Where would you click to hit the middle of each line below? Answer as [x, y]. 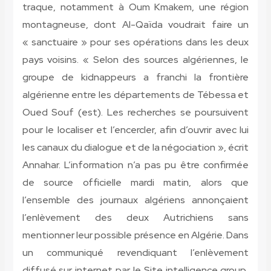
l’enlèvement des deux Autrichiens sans [135, 218]
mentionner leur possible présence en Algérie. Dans [135, 235]
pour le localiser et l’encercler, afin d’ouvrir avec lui [135, 130]
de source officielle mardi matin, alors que [135, 183]
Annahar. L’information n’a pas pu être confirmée [135, 165]
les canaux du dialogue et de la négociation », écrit [135, 148]
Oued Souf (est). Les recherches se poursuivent [135, 113]
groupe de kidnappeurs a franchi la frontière [135, 77]
